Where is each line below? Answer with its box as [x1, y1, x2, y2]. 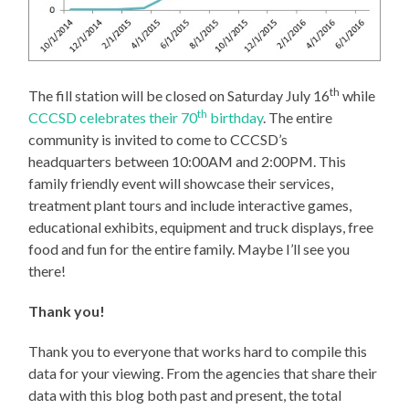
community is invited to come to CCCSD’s [28, 131, 288, 149]
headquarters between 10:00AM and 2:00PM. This [28, 152, 347, 171]
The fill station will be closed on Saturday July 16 [28, 87, 330, 105]
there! [28, 262, 67, 280]
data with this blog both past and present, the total [28, 386, 342, 404]
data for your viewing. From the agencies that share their [28, 364, 378, 383]
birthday [207, 109, 264, 127]
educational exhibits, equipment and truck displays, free [28, 218, 374, 236]
